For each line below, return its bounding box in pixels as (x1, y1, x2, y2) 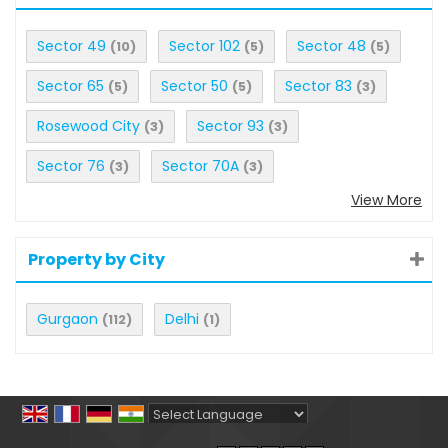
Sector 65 (37, 76, 104, 96)
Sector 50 (161, 76, 228, 96)
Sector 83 (285, 76, 352, 96)
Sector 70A (162, 156, 239, 176)
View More (351, 190, 422, 210)
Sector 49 (37, 36, 106, 56)
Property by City (28, 248, 165, 271)
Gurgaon (37, 309, 98, 329)
